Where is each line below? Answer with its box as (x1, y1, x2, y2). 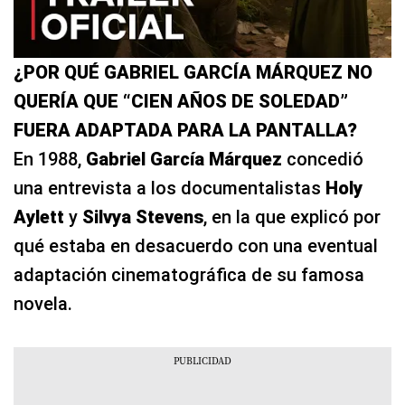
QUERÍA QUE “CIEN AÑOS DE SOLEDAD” (14, 90, 348, 113)
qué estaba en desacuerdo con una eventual (14, 235, 378, 258)
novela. (14, 293, 72, 316)
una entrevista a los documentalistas (14, 177, 325, 200)
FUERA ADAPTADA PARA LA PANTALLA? (14, 119, 357, 142)
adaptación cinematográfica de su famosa (14, 264, 364, 287)
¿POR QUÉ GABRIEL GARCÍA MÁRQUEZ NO (14, 61, 372, 84)
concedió (287, 148, 363, 171)
